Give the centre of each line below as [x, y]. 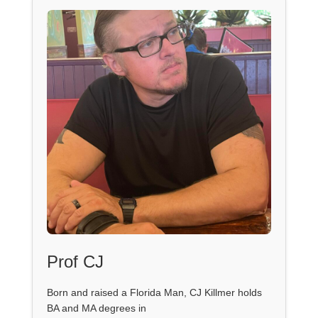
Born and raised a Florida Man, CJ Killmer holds [154, 292]
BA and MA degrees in [96, 308]
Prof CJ [75, 261]
